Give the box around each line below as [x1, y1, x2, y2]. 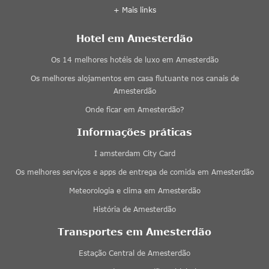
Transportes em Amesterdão [58, 225, 211, 237]
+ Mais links [113, 5, 156, 14]
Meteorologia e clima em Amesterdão [68, 186, 201, 195]
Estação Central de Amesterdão [79, 248, 190, 258]
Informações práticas [77, 125, 192, 138]
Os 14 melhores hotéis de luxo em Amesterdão [50, 55, 219, 64]
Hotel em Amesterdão [76, 32, 193, 44]
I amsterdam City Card [94, 148, 175, 158]
